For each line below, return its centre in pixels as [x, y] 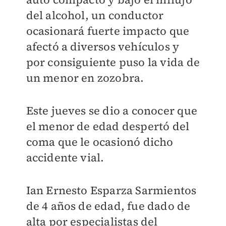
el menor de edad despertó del [108, 126]
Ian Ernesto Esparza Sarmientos [111, 190]
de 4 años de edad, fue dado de [108, 206]
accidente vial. [65, 157]
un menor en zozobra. [85, 78]
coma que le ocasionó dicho [100, 142]
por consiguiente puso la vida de [113, 62]
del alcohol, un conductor [95, 15]
